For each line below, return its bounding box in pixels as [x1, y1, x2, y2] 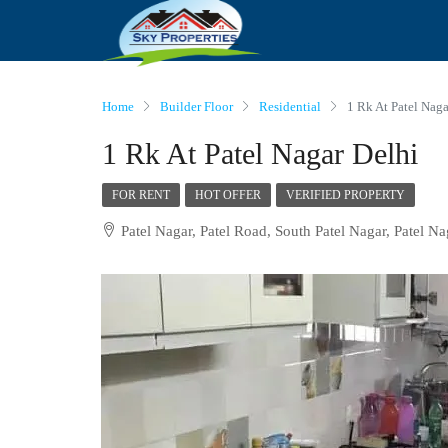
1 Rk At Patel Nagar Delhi [102, 137, 418, 170]
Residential [259, 98, 321, 114]
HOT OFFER [195, 188, 261, 202]
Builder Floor [160, 98, 233, 114]
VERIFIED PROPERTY [286, 188, 405, 202]
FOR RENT [112, 188, 170, 202]
